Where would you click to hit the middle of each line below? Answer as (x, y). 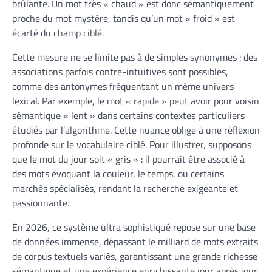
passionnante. (41, 202)
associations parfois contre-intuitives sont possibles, (120, 71)
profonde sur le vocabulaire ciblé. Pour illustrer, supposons (132, 144)
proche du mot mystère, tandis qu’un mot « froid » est (124, 18)
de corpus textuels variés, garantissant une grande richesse (135, 256)
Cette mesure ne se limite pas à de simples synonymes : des (135, 57)
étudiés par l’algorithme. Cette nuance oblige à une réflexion (136, 130)
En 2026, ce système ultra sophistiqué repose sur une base (134, 227)
